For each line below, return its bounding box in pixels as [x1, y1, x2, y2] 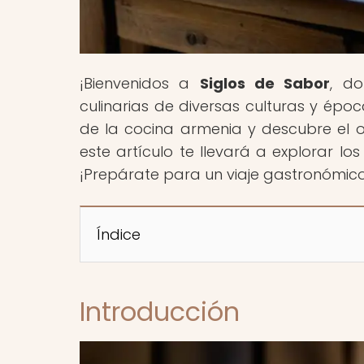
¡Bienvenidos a [80, 72, 200, 93]
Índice [97, 223, 141, 245]
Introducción [80, 292, 240, 330]
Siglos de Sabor [199, 72, 331, 93]
